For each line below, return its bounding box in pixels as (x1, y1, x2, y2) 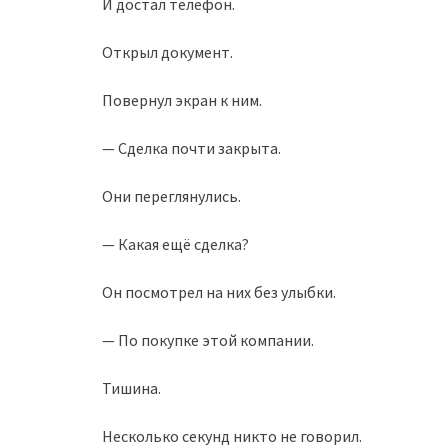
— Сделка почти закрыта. (102, 138, 281, 158)
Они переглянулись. (102, 186, 241, 206)
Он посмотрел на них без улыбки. (102, 282, 336, 302)
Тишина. (102, 378, 161, 398)
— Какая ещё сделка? (102, 234, 249, 254)
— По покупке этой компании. (102, 330, 314, 350)
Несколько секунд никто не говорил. (102, 426, 362, 446)
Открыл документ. (102, 42, 233, 62)
